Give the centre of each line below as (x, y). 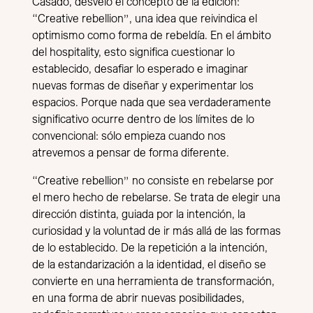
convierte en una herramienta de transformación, (153, 282)
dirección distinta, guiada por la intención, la (139, 215)
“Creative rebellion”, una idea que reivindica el (145, 19)
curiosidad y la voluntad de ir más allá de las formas (156, 232)
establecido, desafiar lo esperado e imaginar (140, 70)
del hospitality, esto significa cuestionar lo (133, 53)
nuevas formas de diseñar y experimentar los (143, 86)
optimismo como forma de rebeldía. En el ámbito (152, 36)
